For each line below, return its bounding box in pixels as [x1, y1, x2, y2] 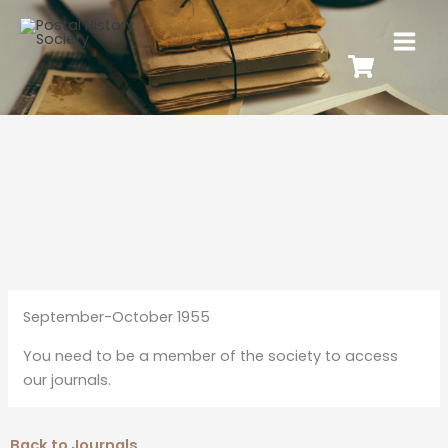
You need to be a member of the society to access [22, 345, 398, 366]
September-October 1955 [22, 306, 210, 327]
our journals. [22, 369, 111, 390]
